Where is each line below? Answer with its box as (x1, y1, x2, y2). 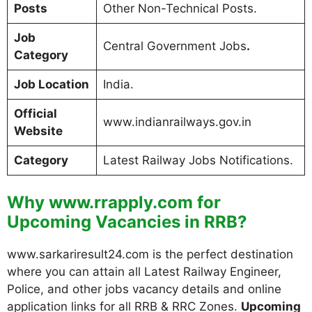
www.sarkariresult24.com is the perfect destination (7, 247, 293, 261)
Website (13, 123, 63, 138)
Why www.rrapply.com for (7, 192, 221, 212)
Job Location (13, 77, 89, 91)
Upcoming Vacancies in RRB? (7, 212, 247, 232)
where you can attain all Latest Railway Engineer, (7, 265, 281, 279)
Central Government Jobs (102, 38, 247, 53)
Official (13, 106, 57, 120)
